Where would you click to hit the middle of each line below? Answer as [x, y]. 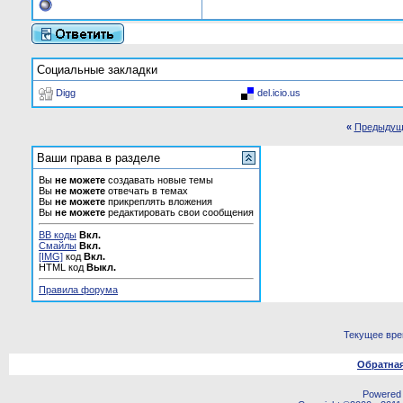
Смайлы [58, 246]
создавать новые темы [159, 180]
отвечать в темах [147, 191]
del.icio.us [278, 92]
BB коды [58, 235]
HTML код [63, 267]
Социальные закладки [97, 70]
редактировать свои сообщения [179, 212]
